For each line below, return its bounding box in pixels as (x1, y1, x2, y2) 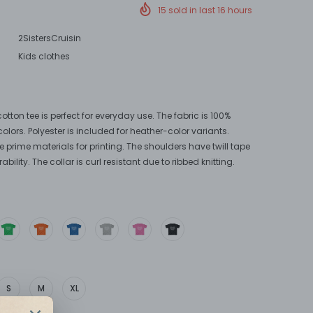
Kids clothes (18, 50, 70, 63)
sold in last (168, 4, 217, 17)
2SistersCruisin (18, 32, 81, 45)
